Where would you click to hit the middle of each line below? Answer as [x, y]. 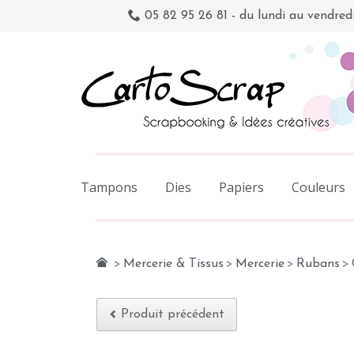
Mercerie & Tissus [173, 264]
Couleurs [318, 187]
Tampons [109, 187]
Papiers [241, 187]
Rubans [318, 264]
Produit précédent [173, 314]
